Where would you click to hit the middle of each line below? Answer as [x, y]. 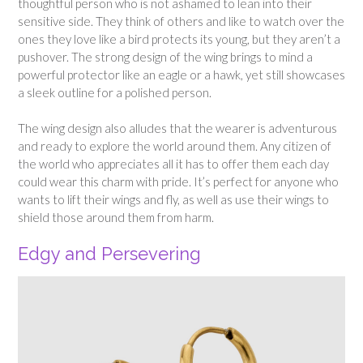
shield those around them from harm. [116, 218]
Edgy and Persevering [112, 253]
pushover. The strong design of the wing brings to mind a [165, 56]
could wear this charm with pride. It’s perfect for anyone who [178, 182]
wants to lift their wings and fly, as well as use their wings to [173, 200]
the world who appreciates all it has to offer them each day [173, 164]
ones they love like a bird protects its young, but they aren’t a [179, 38]
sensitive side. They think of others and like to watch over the [181, 21]
